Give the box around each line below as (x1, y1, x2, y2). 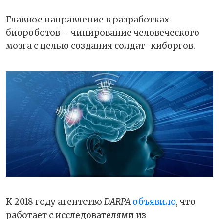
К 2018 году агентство (6, 197, 104, 208)
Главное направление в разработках (6, 14, 169, 25)
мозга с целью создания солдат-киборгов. (6, 41, 195, 51)
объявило (132, 197, 176, 208)
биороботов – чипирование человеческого (6, 27, 199, 38)
